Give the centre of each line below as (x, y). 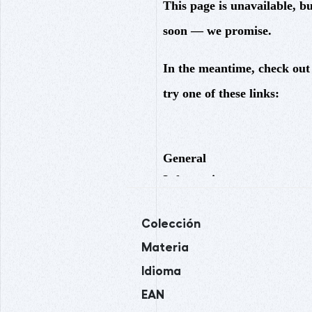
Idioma (161, 271)
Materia (165, 247)
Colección (171, 223)
